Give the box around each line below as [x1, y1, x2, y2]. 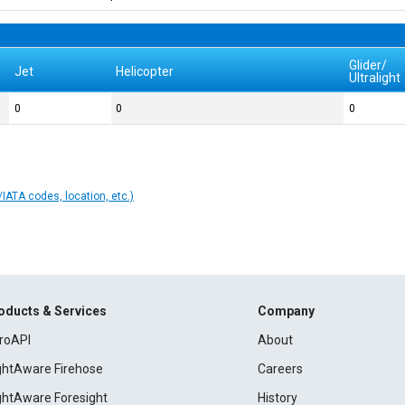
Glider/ [349, 58, 388, 72]
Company [257, 304, 315, 319]
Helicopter [116, 64, 174, 79]
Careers [257, 362, 303, 377]
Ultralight [349, 71, 401, 85]
